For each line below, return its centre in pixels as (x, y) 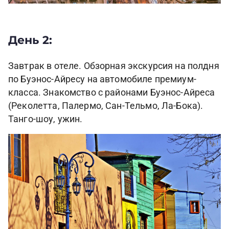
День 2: (30, 40)
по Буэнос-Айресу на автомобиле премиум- (102, 79)
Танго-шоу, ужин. (45, 119)
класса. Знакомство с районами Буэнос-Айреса (112, 92)
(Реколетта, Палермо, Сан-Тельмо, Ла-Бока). (106, 106)
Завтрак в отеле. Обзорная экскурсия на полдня (114, 66)
